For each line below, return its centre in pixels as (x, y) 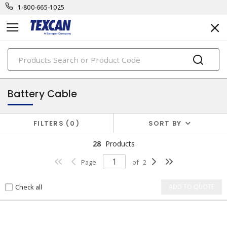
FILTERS (50, 123)
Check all (29, 187)
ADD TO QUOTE (192, 187)
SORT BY (165, 123)
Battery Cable (43, 94)
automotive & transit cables (54, 70)
